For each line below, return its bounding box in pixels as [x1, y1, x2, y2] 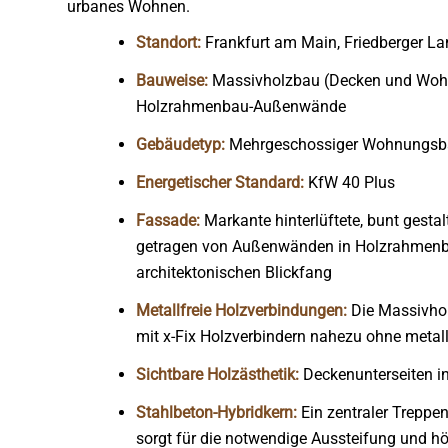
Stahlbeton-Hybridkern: [136, 403, 297, 422]
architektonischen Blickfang [136, 263, 332, 282]
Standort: [136, 33, 201, 52]
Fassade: [136, 211, 200, 230]
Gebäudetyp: [136, 135, 229, 154]
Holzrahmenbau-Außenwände [136, 97, 346, 116]
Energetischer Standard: [136, 173, 304, 192]
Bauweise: [136, 71, 208, 90]
